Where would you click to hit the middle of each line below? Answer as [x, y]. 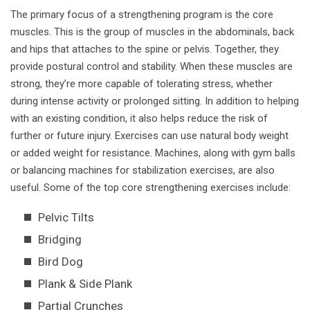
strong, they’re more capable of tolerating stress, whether [142, 84]
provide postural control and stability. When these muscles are [152, 67]
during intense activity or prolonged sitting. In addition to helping [155, 101]
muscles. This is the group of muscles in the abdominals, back [152, 32]
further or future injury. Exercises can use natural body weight [149, 136]
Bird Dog [61, 262]
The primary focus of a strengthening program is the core [142, 15]
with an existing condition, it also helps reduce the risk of [139, 119]
